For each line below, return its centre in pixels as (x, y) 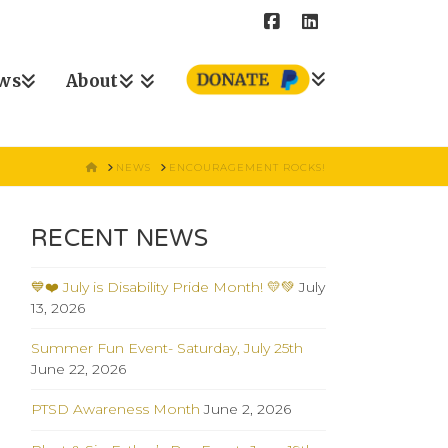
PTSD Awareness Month (116, 409)
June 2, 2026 (248, 409)
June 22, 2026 (79, 369)
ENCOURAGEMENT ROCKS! (247, 167)
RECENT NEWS (119, 238)
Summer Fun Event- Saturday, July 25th (167, 348)
